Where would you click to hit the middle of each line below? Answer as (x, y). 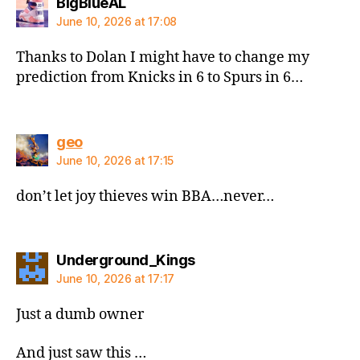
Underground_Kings (126, 260)
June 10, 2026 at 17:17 (116, 279)
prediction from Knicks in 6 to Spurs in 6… (160, 78)
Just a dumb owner (80, 315)
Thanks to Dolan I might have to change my (163, 58)
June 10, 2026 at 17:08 (117, 22)
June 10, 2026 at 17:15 (115, 160)
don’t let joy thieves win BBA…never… (145, 196)
